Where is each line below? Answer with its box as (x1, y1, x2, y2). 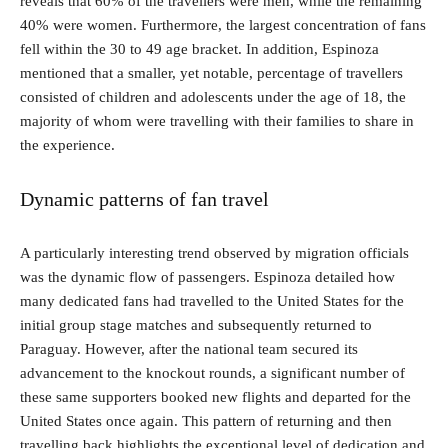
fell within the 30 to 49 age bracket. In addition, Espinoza (20, 40, 379, 57)
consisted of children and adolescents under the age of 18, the (20, 88, 406, 105)
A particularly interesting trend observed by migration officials (20, 244, 409, 261)
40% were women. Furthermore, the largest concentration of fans (20, 16, 426, 33)
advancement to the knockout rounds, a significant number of (20, 364, 405, 381)
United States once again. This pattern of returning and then (20, 412, 392, 429)
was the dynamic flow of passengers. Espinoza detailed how (20, 268, 395, 285)
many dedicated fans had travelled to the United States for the (20, 292, 404, 309)
